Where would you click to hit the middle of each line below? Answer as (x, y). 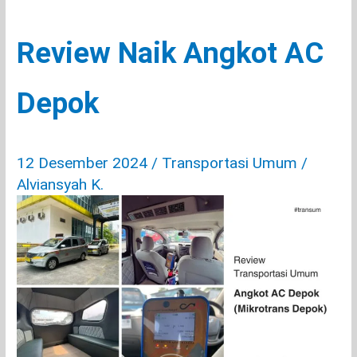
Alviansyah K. (61, 184)
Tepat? (33, 35)
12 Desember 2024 (84, 163)
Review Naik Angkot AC (171, 53)
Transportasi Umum (230, 163)
